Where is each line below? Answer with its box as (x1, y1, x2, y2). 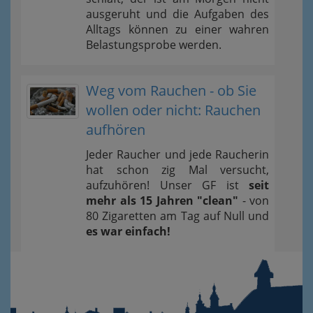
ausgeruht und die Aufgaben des (86, 6, 269, 22)
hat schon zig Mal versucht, (86, 162, 269, 177)
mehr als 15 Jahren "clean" (86, 193, 238, 208)
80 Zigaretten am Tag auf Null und (86, 208, 269, 224)
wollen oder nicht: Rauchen (86, 101, 261, 119)
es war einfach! (86, 224, 170, 239)
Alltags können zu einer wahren (86, 22, 269, 37)
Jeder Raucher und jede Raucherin (86, 147, 269, 162)
